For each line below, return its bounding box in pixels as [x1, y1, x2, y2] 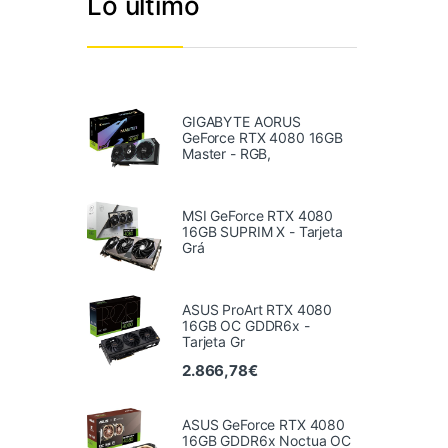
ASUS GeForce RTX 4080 [182, 416, 346, 434]
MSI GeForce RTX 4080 [182, 206, 334, 224]
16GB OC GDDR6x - [182, 316, 310, 334]
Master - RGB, [182, 145, 272, 163]
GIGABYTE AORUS [182, 113, 302, 131]
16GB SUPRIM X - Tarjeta [182, 222, 343, 240]
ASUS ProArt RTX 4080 [182, 300, 333, 318]
